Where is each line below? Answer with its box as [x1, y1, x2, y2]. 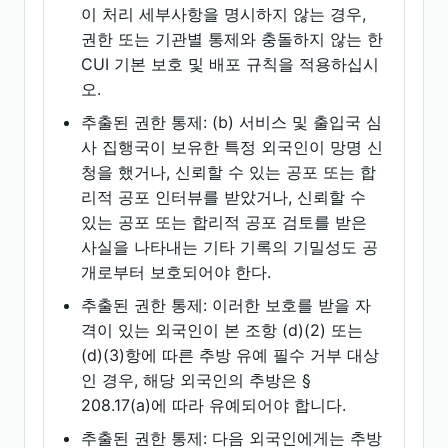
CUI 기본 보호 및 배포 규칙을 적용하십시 [81, 54, 380, 74]
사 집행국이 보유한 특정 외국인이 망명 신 [81, 137, 384, 157]
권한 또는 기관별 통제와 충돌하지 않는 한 [81, 29, 384, 49]
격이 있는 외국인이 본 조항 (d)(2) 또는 [81, 320, 364, 340]
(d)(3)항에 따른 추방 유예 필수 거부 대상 [81, 345, 380, 365]
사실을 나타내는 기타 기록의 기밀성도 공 [81, 237, 379, 257]
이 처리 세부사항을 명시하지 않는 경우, [81, 4, 367, 24]
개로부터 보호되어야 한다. [81, 262, 272, 282]
